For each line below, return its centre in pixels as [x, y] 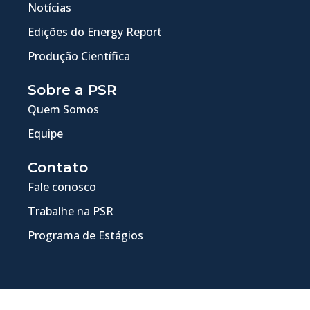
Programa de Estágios [85, 235]
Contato [58, 167]
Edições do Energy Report [95, 31]
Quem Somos [63, 109]
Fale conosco [62, 186]
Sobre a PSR [72, 90]
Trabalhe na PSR [71, 211]
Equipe [45, 133]
